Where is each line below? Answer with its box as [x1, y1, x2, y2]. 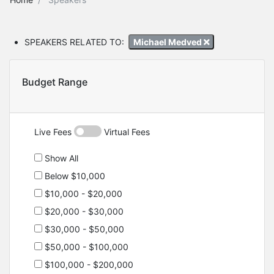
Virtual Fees [102, 127, 150, 138]
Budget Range [22, 76, 87, 89]
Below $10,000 [42, 171, 105, 182]
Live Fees [34, 127, 74, 138]
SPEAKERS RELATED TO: [24, 36, 124, 47]
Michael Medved [133, 36, 204, 47]
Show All [42, 153, 78, 164]
